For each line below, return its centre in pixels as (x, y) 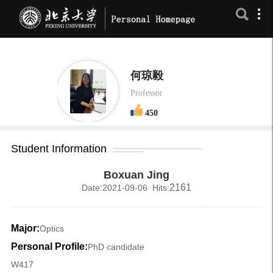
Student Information (58, 148)
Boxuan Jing (136, 175)
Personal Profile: (49, 246)
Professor (147, 93)
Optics (51, 228)
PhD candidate (116, 246)
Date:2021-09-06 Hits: (125, 187)
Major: (25, 228)
